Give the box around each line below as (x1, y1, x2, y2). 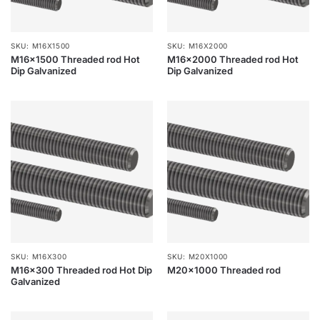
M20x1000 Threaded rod (167, 264, 281, 276)
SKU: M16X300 (11, 252, 67, 261)
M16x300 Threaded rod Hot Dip (11, 264, 152, 276)
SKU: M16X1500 (11, 41, 71, 50)
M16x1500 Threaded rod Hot (11, 54, 140, 65)
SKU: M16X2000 (167, 41, 229, 50)
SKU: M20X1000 (167, 252, 229, 261)
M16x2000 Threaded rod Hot (167, 54, 299, 65)
